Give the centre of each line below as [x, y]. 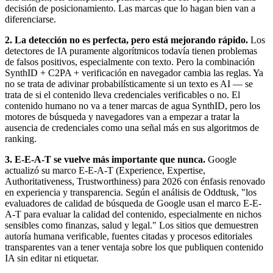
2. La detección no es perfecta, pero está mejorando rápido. [126, 40]
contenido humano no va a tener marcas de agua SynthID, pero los [133, 105]
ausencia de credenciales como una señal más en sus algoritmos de [132, 127]
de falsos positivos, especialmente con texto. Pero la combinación [130, 62]
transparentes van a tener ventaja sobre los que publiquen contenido [134, 247]
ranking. [21, 138]
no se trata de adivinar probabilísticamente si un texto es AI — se [129, 83]
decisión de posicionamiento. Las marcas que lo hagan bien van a [130, 8]
